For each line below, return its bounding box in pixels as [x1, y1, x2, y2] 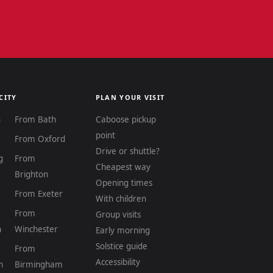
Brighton [15, 169, 49, 180]
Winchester [15, 224, 58, 235]
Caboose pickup [95, 114, 156, 125]
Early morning [95, 225, 150, 236]
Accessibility [95, 257, 140, 268]
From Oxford [15, 133, 66, 144]
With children [95, 193, 146, 204]
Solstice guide [95, 241, 147, 252]
